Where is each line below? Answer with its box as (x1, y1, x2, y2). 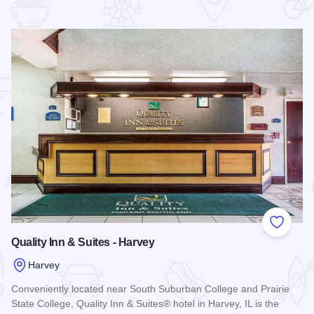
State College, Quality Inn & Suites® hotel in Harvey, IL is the (11, 298, 279, 310)
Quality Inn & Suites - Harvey (11, 236, 155, 249)
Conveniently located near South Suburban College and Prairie (11, 283, 289, 295)
